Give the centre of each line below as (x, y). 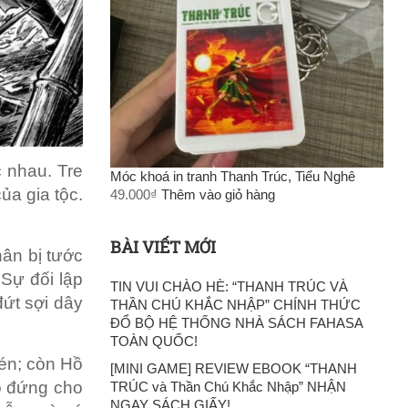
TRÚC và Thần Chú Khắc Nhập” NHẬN (228, 386)
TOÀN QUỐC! (154, 341)
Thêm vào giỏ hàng (218, 194)
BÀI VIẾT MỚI (163, 246)
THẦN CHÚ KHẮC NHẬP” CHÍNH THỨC (235, 304)
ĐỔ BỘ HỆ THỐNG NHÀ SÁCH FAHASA (236, 322)
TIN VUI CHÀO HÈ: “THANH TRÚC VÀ (229, 286)
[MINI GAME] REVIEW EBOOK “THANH (234, 368)
